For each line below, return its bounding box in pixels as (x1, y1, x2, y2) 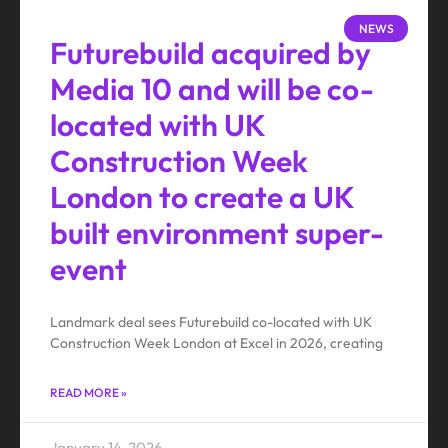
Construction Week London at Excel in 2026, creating (50, 334, 383, 353)
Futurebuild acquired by (50, 34, 371, 73)
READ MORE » (50, 385, 127, 401)
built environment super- (50, 214, 384, 253)
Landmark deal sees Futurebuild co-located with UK (50, 313, 372, 332)
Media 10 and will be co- (50, 70, 374, 109)
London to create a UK (50, 178, 354, 217)
